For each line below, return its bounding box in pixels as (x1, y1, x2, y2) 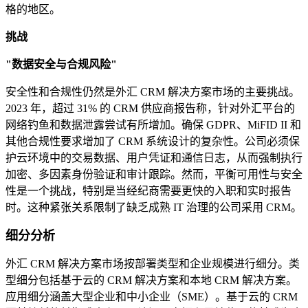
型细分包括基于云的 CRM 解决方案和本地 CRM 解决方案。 (5, 274, 297, 287)
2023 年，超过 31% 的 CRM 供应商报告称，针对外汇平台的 (5, 102, 295, 115)
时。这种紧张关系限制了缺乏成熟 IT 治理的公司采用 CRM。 (5, 201, 302, 214)
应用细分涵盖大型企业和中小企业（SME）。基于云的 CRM (5, 291, 298, 303)
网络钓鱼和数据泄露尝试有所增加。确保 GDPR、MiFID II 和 (5, 119, 301, 131)
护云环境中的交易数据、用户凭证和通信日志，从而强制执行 (5, 152, 302, 164)
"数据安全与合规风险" (5, 58, 117, 71)
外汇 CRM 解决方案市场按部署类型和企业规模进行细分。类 (5, 258, 300, 270)
